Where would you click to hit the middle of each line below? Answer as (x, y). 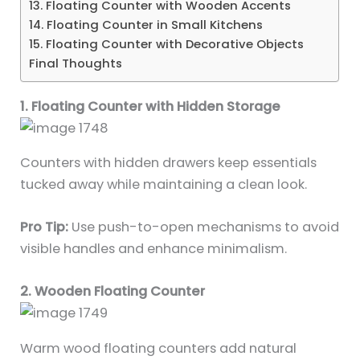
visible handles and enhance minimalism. (154, 249)
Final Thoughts (76, 63)
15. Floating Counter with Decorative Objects (167, 44)
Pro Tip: (45, 227)
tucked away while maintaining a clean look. (164, 184)
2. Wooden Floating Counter (113, 292)
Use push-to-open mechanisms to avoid (204, 227)
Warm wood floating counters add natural (159, 348)
